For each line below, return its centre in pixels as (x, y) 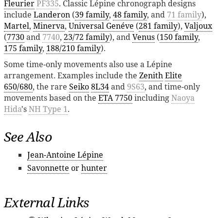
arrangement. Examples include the (72, 75)
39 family (92, 14)
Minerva (49, 26)
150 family (179, 37)
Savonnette (48, 168)
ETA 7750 (115, 98)
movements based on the (51, 98)
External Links (47, 202)
